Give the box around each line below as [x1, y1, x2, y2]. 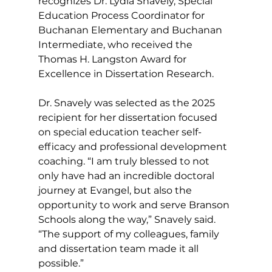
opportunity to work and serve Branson [38, 199, 232, 211]
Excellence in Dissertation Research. [38, 68, 214, 80]
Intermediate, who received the [38, 39, 195, 51]
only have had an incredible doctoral [38, 170, 217, 182]
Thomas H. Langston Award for [38, 53, 189, 66]
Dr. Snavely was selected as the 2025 [38, 97, 217, 109]
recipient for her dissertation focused [38, 112, 220, 124]
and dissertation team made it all [38, 243, 201, 255]
